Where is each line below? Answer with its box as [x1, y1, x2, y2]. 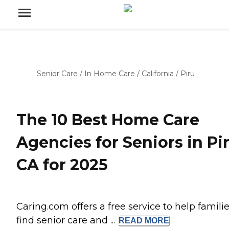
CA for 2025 [16, 155, 108, 175]
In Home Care [84, 69, 135, 78]
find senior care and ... [16, 215, 118, 226]
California [142, 69, 174, 78]
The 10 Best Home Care [16, 110, 199, 130]
